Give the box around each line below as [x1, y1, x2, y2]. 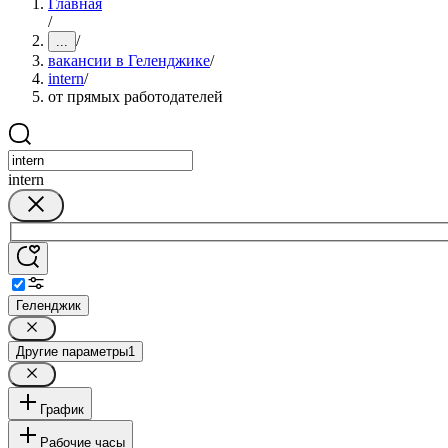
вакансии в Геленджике [48, 52, 210, 69]
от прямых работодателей [48, 88, 223, 105]
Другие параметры [16, 343, 128, 359]
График [40, 401, 84, 417]
